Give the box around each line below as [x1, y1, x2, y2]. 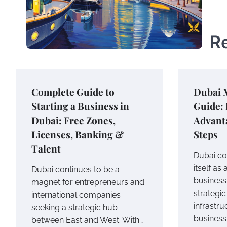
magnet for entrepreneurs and [31, 177, 144, 187]
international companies [31, 190, 121, 200]
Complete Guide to [31, 85, 115, 98]
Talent [31, 141, 61, 155]
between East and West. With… [31, 215, 143, 225]
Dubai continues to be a [31, 164, 120, 174]
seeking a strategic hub [31, 202, 118, 212]
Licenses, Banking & [31, 127, 124, 141]
